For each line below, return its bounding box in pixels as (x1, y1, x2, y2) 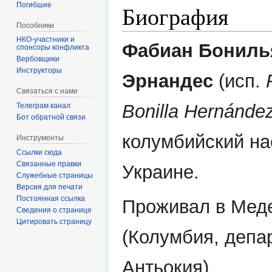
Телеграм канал (16, 101, 71, 110)
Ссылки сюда (16, 148, 63, 157)
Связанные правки (16, 159, 82, 168)
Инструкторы (16, 66, 63, 75)
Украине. (122, 161, 199, 183)
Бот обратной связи (16, 113, 86, 122)
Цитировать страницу (16, 217, 92, 226)
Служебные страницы (16, 171, 93, 180)
